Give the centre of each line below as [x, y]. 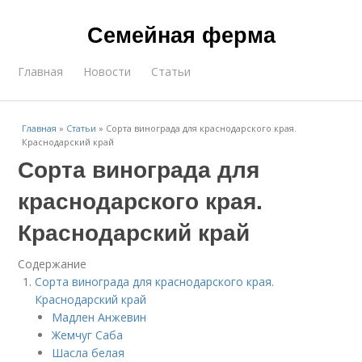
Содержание [53, 264]
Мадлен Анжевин [99, 317]
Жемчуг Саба [88, 335]
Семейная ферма [181, 34]
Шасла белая [88, 353]
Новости [107, 72]
